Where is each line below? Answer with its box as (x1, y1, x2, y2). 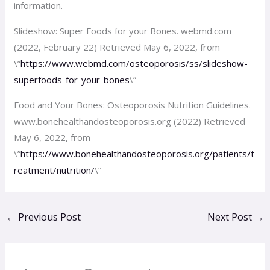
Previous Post (16, 210, 81, 224)
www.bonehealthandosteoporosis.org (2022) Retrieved (14, 115, 246, 127)
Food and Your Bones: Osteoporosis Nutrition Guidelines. (14, 98, 251, 111)
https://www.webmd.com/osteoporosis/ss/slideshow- (20, 57, 248, 69)
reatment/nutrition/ (14, 163, 95, 176)
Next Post (207, 210, 254, 224)
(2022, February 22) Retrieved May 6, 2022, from (14, 40, 221, 53)
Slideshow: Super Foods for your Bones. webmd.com (14, 24, 232, 37)
